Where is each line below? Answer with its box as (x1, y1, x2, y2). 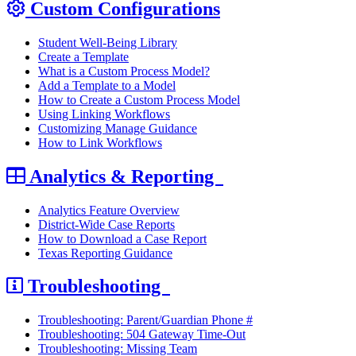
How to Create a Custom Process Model (38, 92, 240, 106)
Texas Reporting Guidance (38, 246, 172, 260)
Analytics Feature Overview (38, 203, 180, 217)
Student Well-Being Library (38, 35, 177, 49)
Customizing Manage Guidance (38, 121, 197, 135)
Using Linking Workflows (38, 106, 170, 121)
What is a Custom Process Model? (38, 64, 210, 78)
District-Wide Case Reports (38, 217, 175, 231)
